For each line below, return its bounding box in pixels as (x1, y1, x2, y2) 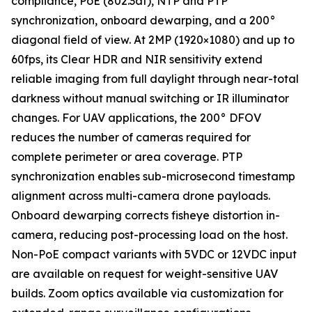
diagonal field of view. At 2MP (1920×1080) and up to (11, 33, 295, 47)
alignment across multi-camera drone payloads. (11, 189, 270, 203)
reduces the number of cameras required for (11, 130, 251, 145)
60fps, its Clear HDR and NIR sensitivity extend (11, 52, 263, 67)
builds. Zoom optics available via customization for (11, 286, 283, 301)
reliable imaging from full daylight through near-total (11, 72, 299, 86)
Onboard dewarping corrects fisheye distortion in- (11, 208, 280, 223)
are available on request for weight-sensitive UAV (11, 267, 278, 281)
